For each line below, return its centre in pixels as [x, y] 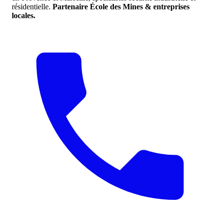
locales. [24, 15]
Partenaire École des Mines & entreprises [120, 6]
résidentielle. [31, 6]
